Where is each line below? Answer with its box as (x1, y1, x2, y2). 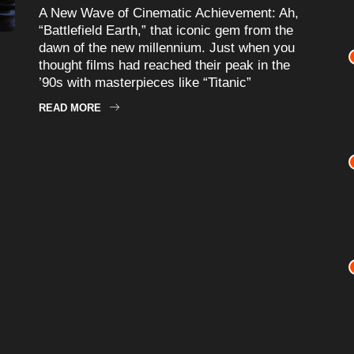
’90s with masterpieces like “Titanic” (39, 74, 251, 90)
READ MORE (39, 101, 101, 114)
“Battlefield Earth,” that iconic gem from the (39, 22, 293, 38)
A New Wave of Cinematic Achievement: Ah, (39, 5, 299, 21)
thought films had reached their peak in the (39, 57, 290, 73)
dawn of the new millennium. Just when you (39, 40, 295, 55)
